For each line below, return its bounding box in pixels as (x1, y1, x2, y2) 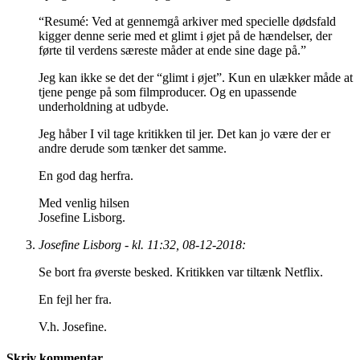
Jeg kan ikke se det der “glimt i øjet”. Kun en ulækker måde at (39, 71, 353, 85)
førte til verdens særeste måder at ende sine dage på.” (39, 43, 306, 58)
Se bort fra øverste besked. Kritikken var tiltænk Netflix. (39, 265, 323, 280)
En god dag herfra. (39, 169, 133, 183)
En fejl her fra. (39, 292, 112, 307)
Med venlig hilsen (39, 196, 129, 211)
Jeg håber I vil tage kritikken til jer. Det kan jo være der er (39, 127, 330, 141)
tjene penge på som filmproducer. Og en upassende (39, 85, 297, 100)
